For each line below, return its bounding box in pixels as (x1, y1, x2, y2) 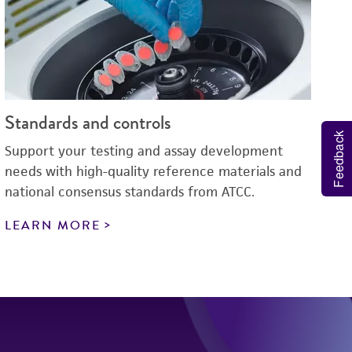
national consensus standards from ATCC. (5, 183, 255, 200)
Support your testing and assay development (5, 142, 283, 159)
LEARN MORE (5, 216, 101, 235)
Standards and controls (5, 108, 171, 137)
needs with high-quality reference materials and (5, 163, 302, 180)
